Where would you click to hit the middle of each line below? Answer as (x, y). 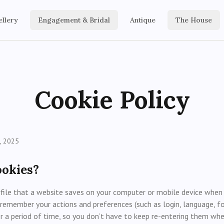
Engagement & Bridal (74, 20)
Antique (143, 20)
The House (194, 20)
